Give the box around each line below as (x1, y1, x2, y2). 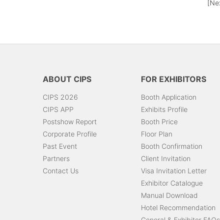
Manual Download (141, 191, 198, 200)
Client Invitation (141, 154, 191, 163)
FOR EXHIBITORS (141, 74, 206, 84)
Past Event (43, 142, 77, 151)
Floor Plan (141, 130, 172, 138)
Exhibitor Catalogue (141, 179, 203, 188)
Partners (43, 154, 70, 163)
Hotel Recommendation (141, 203, 216, 212)
